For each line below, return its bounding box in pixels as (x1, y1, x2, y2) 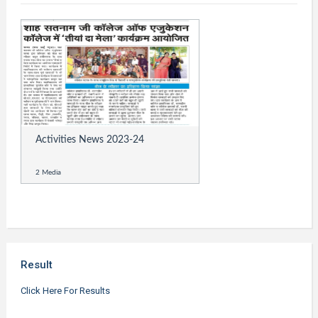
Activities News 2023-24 (35, 135, 144, 145)
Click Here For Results (20, 285, 110, 296)
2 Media (35, 169, 61, 176)
